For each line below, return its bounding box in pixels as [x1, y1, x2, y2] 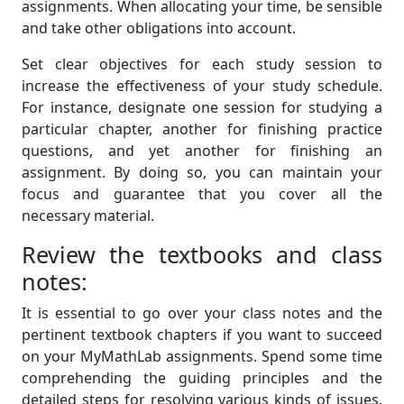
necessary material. [22, 206, 154, 226]
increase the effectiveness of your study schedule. [22, 76, 382, 96]
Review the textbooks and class [22, 239, 382, 271]
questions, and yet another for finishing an [22, 141, 382, 161]
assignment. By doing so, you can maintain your [22, 162, 382, 183]
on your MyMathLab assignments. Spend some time [22, 346, 382, 367]
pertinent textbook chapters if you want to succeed [22, 325, 382, 345]
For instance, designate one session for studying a [22, 97, 382, 118]
